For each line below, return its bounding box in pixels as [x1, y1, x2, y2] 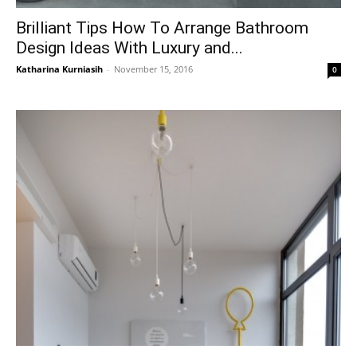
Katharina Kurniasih [16, 63, 103, 76]
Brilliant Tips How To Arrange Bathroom [16, 18, 308, 38]
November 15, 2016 [114, 63, 193, 76]
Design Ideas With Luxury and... [16, 38, 243, 58]
